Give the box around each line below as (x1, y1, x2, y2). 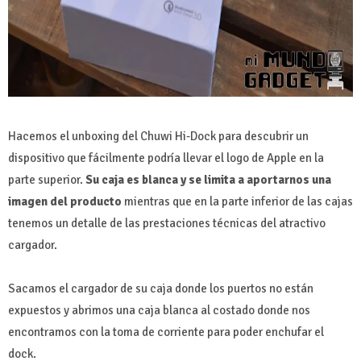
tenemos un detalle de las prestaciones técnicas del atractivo (8, 215, 326, 230)
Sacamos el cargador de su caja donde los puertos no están (8, 280, 313, 296)
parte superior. (8, 172, 85, 187)
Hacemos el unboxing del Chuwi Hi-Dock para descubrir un (8, 128, 309, 143)
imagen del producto (8, 193, 124, 209)
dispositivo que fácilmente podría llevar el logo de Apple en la (8, 150, 324, 165)
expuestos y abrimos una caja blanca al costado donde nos (8, 302, 310, 317)
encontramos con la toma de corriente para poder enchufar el (8, 324, 324, 339)
